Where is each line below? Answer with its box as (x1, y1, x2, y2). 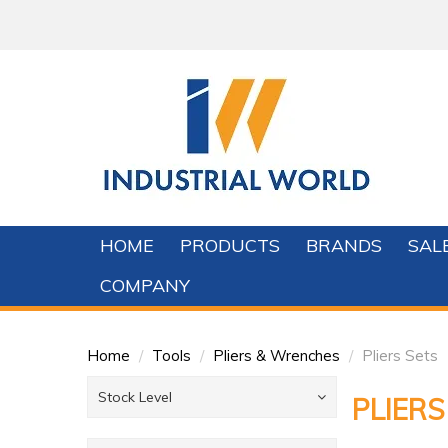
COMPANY (100, 274, 190, 297)
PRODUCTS (180, 234, 280, 257)
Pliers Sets (362, 346, 438, 365)
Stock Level (98, 388, 172, 406)
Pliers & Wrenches (213, 346, 340, 365)
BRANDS (306, 234, 382, 257)
